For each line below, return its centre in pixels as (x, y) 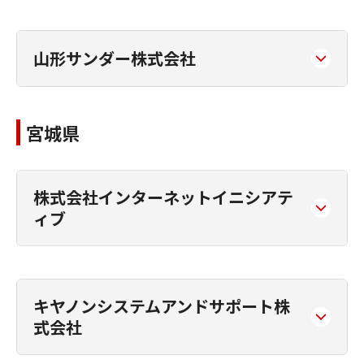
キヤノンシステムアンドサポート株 (162, 306)
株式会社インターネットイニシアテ (163, 197)
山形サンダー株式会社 (115, 58)
